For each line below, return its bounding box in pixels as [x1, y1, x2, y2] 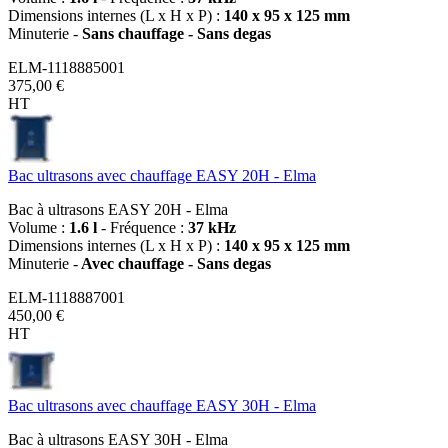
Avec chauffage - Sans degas [78, 254, 271, 272]
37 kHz [188, 218, 236, 236]
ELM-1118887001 [8, 288, 125, 306]
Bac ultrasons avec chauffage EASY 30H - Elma [8, 396, 316, 414]
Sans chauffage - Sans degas [78, 24, 271, 42]
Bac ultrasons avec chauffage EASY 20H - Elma [8, 166, 316, 184]
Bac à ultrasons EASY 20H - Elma [8, 200, 228, 218]
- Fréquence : [97, 218, 188, 236]
